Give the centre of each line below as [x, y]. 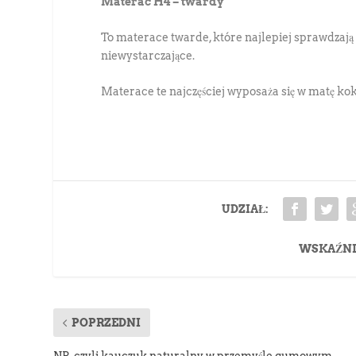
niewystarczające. [148, 55]
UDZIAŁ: [245, 209]
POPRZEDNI [106, 323]
